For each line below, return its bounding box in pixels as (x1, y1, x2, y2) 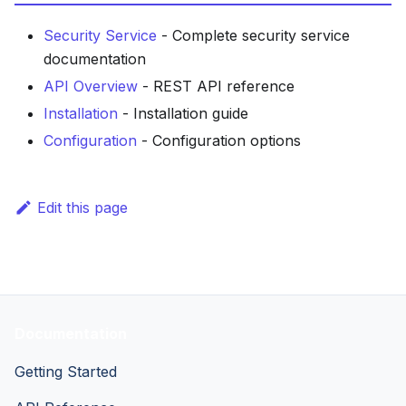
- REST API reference (138, 77, 295, 96)
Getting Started (14, 362, 117, 382)
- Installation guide (118, 104, 248, 123)
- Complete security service (157, 26, 350, 45)
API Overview (43, 77, 138, 96)
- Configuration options (137, 131, 301, 150)
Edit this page (36, 198, 128, 217)
